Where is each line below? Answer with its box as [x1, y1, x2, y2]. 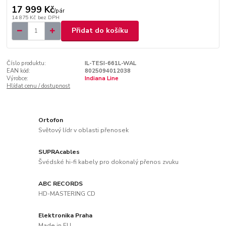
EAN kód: [7, 67, 31, 75]
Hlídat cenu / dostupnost [7, 82, 71, 90]
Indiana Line [84, 74, 119, 82]
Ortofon [38, 116, 64, 125]
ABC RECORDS [38, 180, 83, 188]
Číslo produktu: [7, 59, 46, 67]
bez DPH [37, 14, 60, 22]
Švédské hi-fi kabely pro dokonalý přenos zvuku [38, 157, 179, 166]
